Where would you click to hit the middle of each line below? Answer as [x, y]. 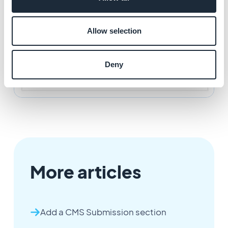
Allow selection [114, 31]
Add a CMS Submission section [103, 212]
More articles [85, 172]
